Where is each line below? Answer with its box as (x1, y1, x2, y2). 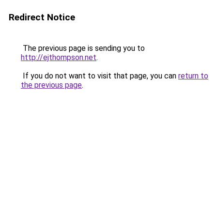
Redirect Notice (9, 12, 75, 23)
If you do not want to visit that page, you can (21, 71, 178, 80)
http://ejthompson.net (21, 53, 96, 62)
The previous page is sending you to (21, 44, 145, 53)
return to (178, 71, 208, 80)
